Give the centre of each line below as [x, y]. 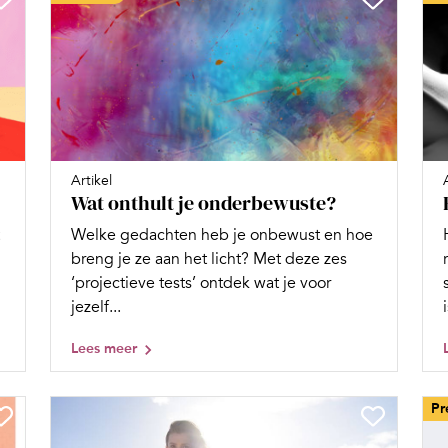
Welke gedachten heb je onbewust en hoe [222, 234]
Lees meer [104, 348]
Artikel [91, 180]
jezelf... [96, 306]
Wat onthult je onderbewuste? [203, 202]
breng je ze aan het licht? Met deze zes [209, 258]
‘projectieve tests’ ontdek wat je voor [201, 282]
